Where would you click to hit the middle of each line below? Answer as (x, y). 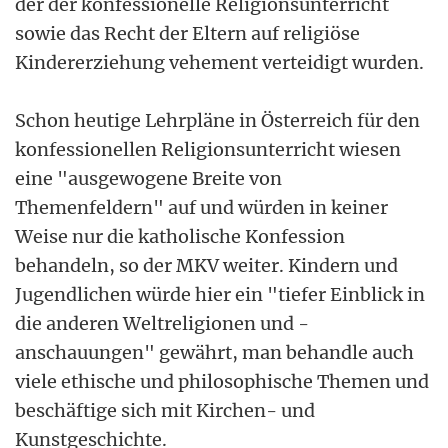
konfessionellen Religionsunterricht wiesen (208, 149)
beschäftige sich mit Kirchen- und (165, 410)
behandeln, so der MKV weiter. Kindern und (206, 265)
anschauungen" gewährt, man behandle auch (214, 352)
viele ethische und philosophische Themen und (222, 381)
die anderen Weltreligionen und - (162, 323)
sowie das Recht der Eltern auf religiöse (187, 33)
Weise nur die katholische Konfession (180, 236)
